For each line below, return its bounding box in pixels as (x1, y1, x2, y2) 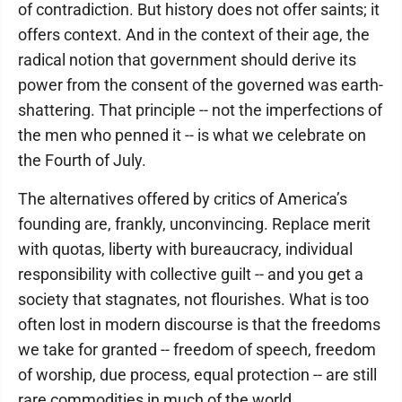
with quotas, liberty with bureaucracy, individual (18, 240, 353, 258)
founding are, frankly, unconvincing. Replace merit (18, 214, 371, 233)
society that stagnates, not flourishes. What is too (18, 290, 369, 309)
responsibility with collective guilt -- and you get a (18, 265, 363, 284)
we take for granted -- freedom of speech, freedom (18, 340, 376, 359)
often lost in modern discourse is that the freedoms (18, 315, 380, 334)
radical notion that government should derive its (18, 50, 356, 69)
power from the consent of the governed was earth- (18, 75, 383, 94)
